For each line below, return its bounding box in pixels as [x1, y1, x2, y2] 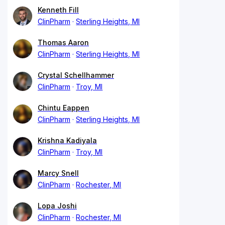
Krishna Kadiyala [38, 136, 97, 145]
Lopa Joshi [38, 201, 77, 210]
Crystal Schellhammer [38, 70, 114, 79]
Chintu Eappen [38, 103, 89, 112]
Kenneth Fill [38, 5, 79, 14]
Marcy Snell [38, 168, 79, 177]
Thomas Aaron [38, 38, 89, 47]
